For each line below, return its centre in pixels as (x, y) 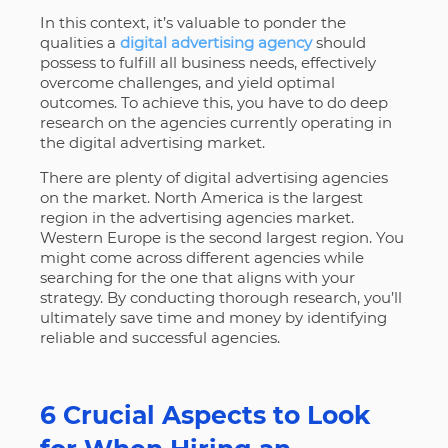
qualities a (79, 42)
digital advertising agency (215, 42)
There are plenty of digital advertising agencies (213, 177)
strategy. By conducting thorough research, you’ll (220, 297)
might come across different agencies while (201, 257)
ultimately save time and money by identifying (213, 317)
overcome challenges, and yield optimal (187, 82)
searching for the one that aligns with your (197, 277)
